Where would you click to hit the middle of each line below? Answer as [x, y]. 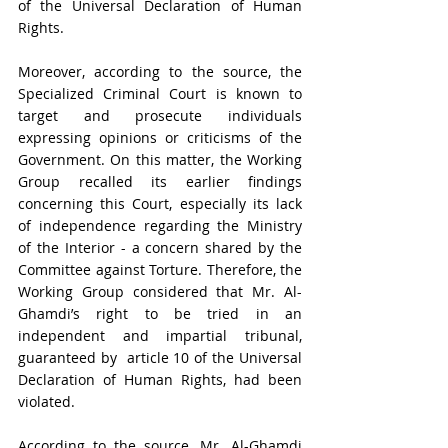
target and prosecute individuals [160, 115]
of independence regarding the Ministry [160, 225]
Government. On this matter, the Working [160, 159]
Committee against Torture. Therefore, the [160, 269]
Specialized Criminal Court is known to [160, 93]
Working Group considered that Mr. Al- [160, 291]
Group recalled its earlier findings [160, 181]
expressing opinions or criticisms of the [160, 137]
